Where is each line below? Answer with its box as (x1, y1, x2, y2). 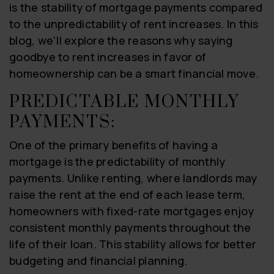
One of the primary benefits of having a (9, 137, 218, 152)
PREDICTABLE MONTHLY (9, 91, 239, 113)
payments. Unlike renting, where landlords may (9, 170, 257, 185)
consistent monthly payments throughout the (9, 220, 251, 235)
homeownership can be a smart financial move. (9, 65, 259, 81)
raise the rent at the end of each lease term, (9, 187, 246, 202)
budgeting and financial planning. (9, 253, 188, 268)
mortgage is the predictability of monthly (9, 154, 226, 169)
